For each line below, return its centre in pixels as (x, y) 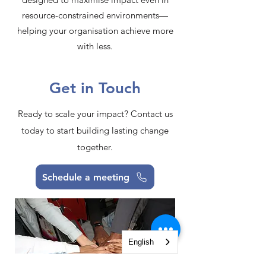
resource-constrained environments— (95, 15)
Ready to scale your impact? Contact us (95, 114)
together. (95, 147)
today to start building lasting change (95, 130)
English (141, 242)
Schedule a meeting (85, 177)
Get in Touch (95, 88)
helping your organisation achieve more (95, 31)
